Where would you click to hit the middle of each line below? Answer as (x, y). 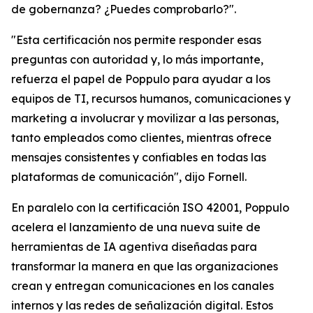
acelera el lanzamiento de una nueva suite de (136, 227)
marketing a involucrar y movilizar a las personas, (145, 118)
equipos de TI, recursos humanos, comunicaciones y (151, 99)
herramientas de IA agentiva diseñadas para (134, 247)
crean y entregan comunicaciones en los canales (143, 286)
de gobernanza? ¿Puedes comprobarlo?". (124, 9)
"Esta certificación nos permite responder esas (136, 40)
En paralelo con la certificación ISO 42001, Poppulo (150, 208)
